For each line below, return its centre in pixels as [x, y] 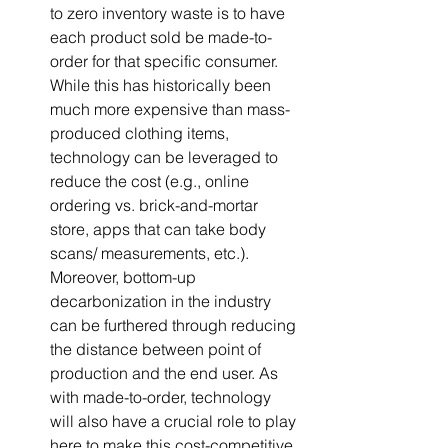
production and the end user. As [166, 373]
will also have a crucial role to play [175, 421]
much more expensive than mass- [170, 109]
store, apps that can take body [160, 229]
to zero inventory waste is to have [169, 13]
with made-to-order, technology [162, 397]
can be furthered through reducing [175, 325]
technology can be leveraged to [166, 157]
